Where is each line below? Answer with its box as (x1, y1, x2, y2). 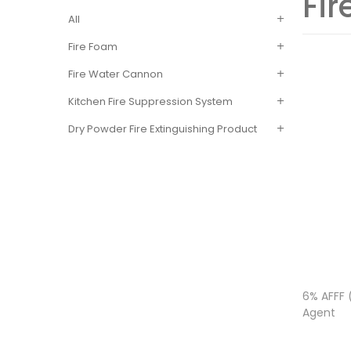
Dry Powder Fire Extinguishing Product (68, 121, 257, 136)
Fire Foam (68, 39, 118, 54)
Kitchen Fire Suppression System (68, 94, 233, 109)
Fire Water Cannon (68, 67, 163, 81)
